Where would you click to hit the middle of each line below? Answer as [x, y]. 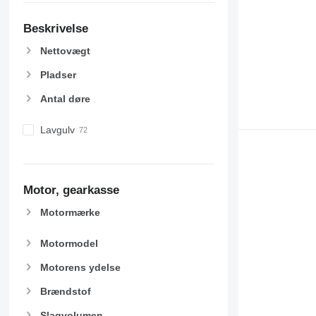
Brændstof [65, 292]
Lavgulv [57, 130]
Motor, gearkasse [71, 190]
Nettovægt [65, 50]
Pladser [58, 75]
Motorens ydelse [80, 267]
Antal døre [65, 99]
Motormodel [69, 243]
